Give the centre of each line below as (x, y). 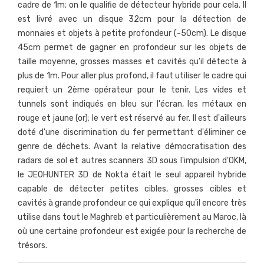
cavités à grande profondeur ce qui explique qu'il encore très (132, 203)
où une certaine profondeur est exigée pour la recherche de (132, 232)
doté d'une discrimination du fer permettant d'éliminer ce (132, 133)
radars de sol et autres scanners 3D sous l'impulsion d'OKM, (132, 161)
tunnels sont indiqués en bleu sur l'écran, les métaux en (132, 104)
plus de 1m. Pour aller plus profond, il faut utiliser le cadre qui (132, 76)
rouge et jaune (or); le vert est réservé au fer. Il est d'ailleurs (132, 118)
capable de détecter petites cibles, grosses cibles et (132, 189)
